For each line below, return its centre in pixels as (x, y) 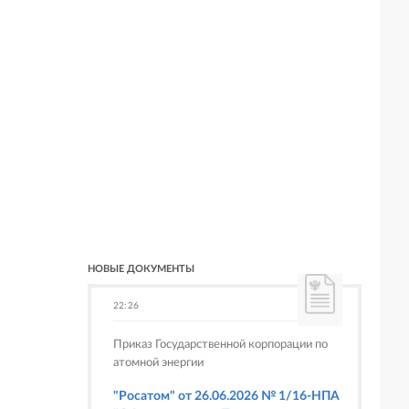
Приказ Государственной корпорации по (220, 345)
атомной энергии (158, 363)
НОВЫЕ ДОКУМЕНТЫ (141, 269)
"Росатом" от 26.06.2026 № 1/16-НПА (226, 396)
